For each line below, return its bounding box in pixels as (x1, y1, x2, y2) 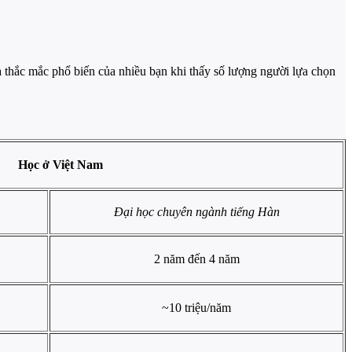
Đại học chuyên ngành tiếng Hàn (113, 205, 280, 219)
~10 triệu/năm (162, 301, 231, 315)
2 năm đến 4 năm (153, 252, 240, 266)
